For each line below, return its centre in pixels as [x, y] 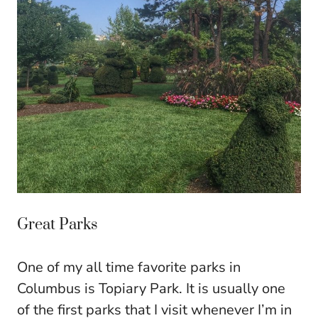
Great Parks [57, 224]
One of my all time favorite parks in [129, 267]
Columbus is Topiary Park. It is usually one [151, 288]
